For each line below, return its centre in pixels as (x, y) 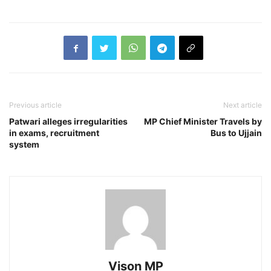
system (24, 145)
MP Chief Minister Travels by (203, 122)
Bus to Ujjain (236, 133)
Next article (243, 105)
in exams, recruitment (54, 133)
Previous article (35, 105)
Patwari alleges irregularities (68, 122)
